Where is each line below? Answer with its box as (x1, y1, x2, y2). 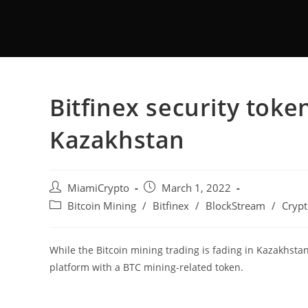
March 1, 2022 (162, 181, 231, 195)
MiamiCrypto (67, 181, 129, 195)
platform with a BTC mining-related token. (49, 260, 243, 274)
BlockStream (206, 199, 265, 212)
